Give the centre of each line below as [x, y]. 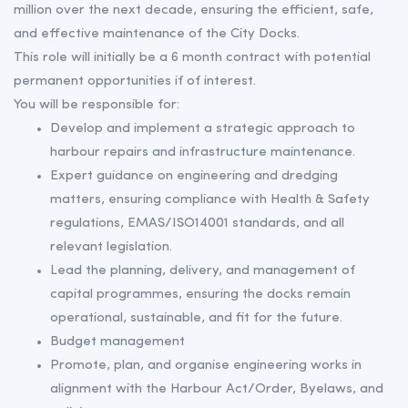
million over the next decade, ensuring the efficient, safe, [194, 10]
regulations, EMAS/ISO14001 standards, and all [197, 224]
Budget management [117, 342]
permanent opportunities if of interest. [135, 82]
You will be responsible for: [98, 105]
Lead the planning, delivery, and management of [203, 271]
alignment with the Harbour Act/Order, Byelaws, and [217, 389]
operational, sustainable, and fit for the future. [196, 318]
